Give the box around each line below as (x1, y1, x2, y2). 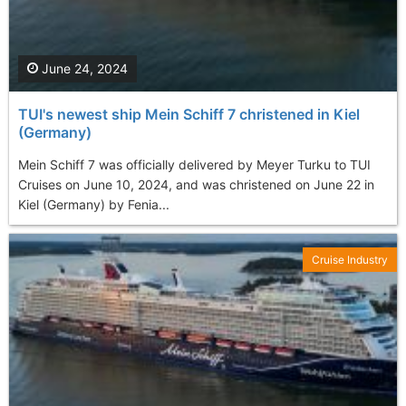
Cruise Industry (312, 253, 388, 267)
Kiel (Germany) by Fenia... (18, 197, 169, 213)
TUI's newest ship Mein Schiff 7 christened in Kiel (18, 105, 360, 124)
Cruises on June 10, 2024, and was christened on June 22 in (18, 177, 374, 193)
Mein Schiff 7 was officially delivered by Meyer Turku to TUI (18, 157, 371, 173)
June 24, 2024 (38, 61, 128, 77)
